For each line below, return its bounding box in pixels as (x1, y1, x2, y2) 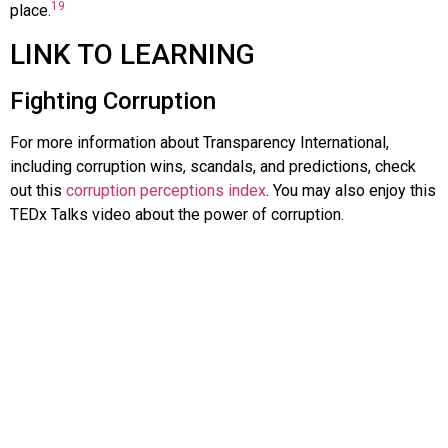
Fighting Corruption (10, 86, 216, 115)
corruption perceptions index (66, 180, 266, 200)
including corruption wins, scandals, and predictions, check (10, 156, 416, 176)
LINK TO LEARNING (10, 37, 255, 71)
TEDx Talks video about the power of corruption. (10, 204, 344, 224)
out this (10, 180, 66, 200)
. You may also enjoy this (266, 180, 436, 200)
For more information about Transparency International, (10, 132, 389, 152)
